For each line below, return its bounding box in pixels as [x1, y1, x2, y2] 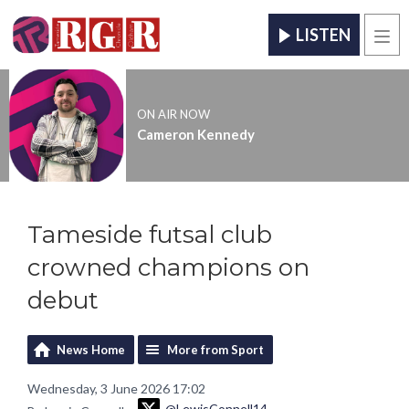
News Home [57, 341, 125, 357]
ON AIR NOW [136, 107, 210, 122]
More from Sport [167, 341, 264, 357]
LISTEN [296, 25, 351, 46]
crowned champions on [27, 252, 309, 282]
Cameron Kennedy [136, 126, 255, 143]
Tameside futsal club [27, 219, 272, 249]
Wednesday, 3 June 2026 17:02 [27, 380, 205, 396]
